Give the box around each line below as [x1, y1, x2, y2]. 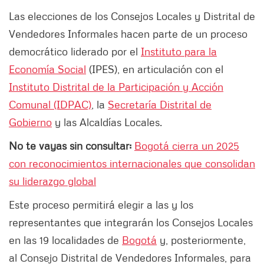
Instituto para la [141, 45, 217, 58]
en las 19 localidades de [9, 233, 122, 247]
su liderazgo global [9, 174, 96, 188]
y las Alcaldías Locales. [52, 115, 162, 129]
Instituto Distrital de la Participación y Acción [9, 80, 223, 94]
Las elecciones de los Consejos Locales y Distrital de [9, 9, 255, 23]
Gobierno [9, 115, 52, 129]
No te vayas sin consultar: [9, 139, 134, 153]
